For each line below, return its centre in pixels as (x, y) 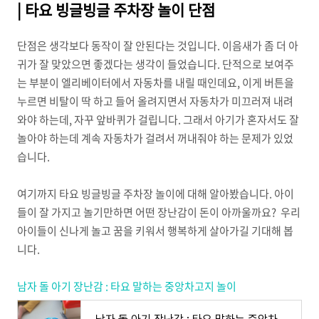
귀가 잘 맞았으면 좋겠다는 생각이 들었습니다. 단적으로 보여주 (156, 64)
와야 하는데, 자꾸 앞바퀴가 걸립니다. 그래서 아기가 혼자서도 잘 (158, 120)
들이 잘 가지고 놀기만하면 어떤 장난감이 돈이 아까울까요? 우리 (159, 212)
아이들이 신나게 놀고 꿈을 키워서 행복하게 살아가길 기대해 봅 (155, 231)
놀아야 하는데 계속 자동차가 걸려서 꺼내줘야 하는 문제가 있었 (155, 138)
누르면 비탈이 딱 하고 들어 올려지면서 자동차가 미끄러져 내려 (155, 101)
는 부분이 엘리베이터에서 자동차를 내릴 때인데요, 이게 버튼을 (156, 83)
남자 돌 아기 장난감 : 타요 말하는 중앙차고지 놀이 (127, 286)
